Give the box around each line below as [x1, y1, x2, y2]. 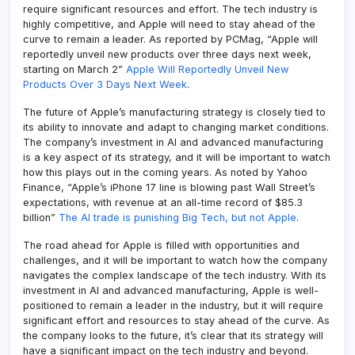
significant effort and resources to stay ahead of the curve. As [23, 314, 330, 326]
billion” [23, 211, 59, 223]
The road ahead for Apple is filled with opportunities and [23, 239, 300, 251]
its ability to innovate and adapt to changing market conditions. [23, 120, 329, 133]
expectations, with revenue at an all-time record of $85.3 [23, 196, 303, 208]
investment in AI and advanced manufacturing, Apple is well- [23, 284, 319, 296]
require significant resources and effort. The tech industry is [23, 2, 318, 15]
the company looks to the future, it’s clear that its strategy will [23, 329, 323, 342]
